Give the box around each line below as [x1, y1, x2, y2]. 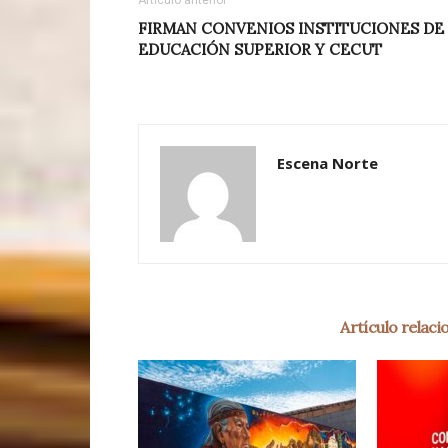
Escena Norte [277, 153, 378, 173]
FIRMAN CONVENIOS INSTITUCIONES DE [138, 19, 444, 38]
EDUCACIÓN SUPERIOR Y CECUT [138, 40, 382, 59]
